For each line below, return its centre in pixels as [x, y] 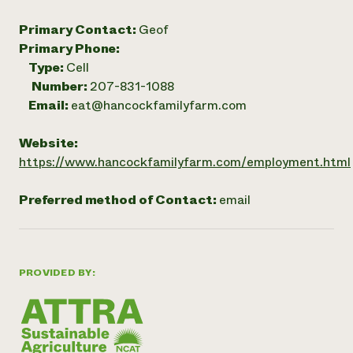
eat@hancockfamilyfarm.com [159, 105]
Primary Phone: [69, 48]
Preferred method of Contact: [119, 200]
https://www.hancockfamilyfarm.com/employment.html [185, 162]
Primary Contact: [79, 30]
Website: [48, 143]
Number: [61, 86]
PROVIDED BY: [57, 273]
